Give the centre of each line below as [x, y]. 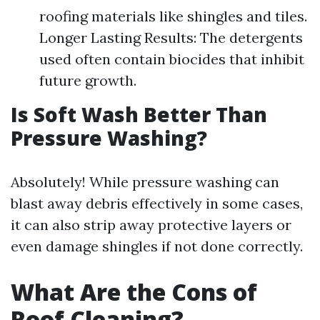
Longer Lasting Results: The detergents [171, 37]
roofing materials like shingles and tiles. [173, 16]
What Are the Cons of [134, 292]
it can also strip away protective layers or [151, 225]
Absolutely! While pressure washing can [145, 182]
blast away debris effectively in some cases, [157, 203]
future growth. [88, 80]
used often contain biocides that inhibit [172, 59]
